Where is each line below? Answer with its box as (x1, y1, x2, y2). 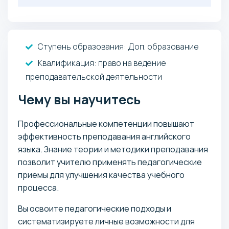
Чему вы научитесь (18, 90, 141, 108)
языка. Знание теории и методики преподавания (18, 143, 208, 155)
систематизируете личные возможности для (18, 215, 195, 227)
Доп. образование (126, 40, 199, 52)
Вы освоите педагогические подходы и (18, 202, 171, 214)
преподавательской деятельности (26, 71, 162, 82)
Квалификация (38, 57, 94, 68)
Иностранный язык (30, 33, 104, 43)
